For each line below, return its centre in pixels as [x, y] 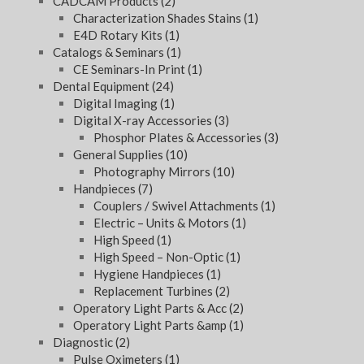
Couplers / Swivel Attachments [177, 206]
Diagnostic [84, 342]
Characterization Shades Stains [158, 18]
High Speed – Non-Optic [160, 257]
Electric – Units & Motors [162, 223]
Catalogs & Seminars [110, 52]
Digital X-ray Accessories [144, 121]
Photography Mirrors [153, 172]
